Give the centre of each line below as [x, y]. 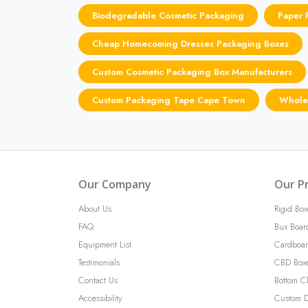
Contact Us [98, 280]
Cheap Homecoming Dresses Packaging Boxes [190, 43]
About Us [95, 208]
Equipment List [105, 244]
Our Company [115, 184]
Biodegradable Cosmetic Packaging [168, 15]
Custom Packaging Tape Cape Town [169, 100]
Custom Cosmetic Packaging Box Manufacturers [192, 71]
